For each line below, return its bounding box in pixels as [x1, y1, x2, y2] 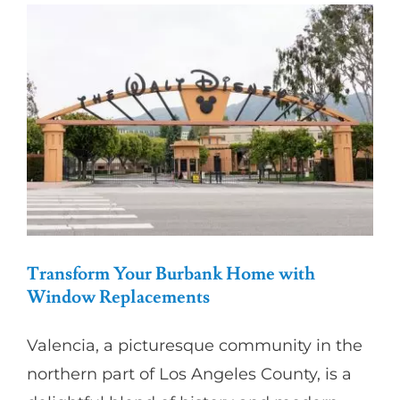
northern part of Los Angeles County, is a [27, 363, 352, 384]
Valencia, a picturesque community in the [27, 335, 362, 355]
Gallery [21, 95, 70, 112]
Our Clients [21, 154, 101, 171]
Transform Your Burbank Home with [27, 262, 315, 286]
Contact [21, 212, 79, 230]
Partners [21, 36, 82, 54]
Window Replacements [27, 285, 210, 309]
